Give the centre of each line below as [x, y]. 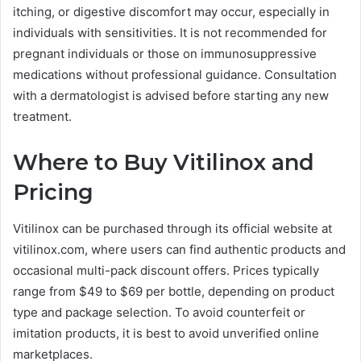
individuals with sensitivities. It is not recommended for [170, 33]
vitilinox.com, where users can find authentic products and [179, 249]
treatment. [42, 117]
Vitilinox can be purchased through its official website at [172, 228]
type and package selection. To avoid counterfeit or [159, 312]
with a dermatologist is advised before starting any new [171, 96]
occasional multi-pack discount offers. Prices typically [166, 270]
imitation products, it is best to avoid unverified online [166, 333]
